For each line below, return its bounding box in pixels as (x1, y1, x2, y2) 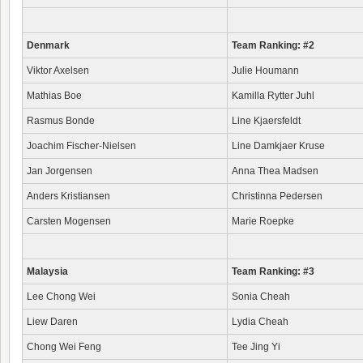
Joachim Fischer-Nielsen (27, 140, 136, 152)
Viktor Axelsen (27, 65, 89, 76)
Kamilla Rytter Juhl (232, 90, 314, 101)
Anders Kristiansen (27, 190, 110, 202)
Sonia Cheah (232, 291, 290, 302)
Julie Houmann (232, 65, 299, 76)
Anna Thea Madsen (232, 165, 318, 177)
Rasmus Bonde (27, 115, 95, 126)
